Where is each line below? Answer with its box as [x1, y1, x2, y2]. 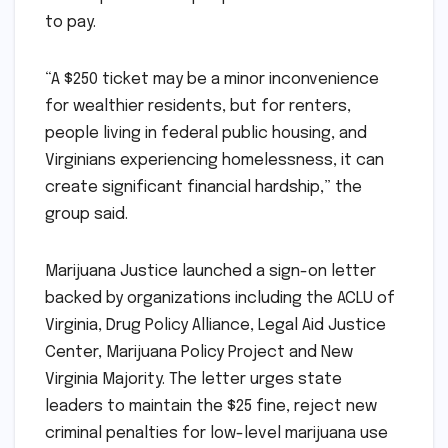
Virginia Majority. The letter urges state [45, 370, 342, 388]
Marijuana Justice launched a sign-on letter [45, 262, 376, 280]
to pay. [45, 13, 96, 31]
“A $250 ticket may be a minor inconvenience [45, 70, 379, 88]
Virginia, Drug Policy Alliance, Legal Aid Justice [45, 316, 386, 334]
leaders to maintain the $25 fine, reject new [45, 397, 377, 415]
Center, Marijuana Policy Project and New [45, 343, 353, 361]
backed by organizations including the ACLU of [45, 289, 395, 307]
